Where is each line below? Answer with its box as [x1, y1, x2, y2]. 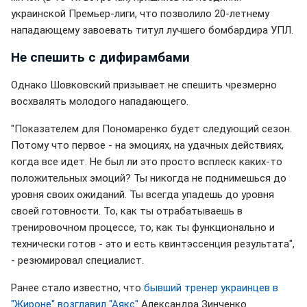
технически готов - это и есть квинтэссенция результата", [11, 237, 295, 250]
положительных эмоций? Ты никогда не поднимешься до [11, 171, 286, 184]
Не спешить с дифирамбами [11, 49, 190, 65]
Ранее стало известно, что [11, 281, 144, 294]
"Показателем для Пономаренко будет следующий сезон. [11, 122, 292, 135]
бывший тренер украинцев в [144, 281, 278, 294]
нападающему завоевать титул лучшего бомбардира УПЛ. [11, 23, 293, 36]
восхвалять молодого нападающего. [11, 95, 188, 108]
